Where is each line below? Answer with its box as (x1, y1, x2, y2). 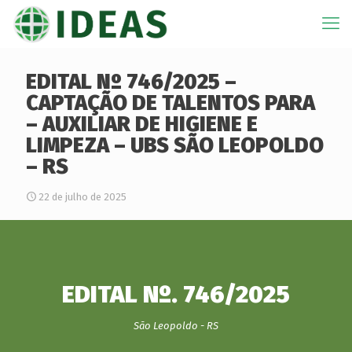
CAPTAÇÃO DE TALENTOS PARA (26, 90, 315, 115)
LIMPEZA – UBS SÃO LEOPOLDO (26, 133, 324, 158)
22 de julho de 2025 (38, 191, 126, 203)
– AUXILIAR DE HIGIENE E (26, 112, 258, 137)
